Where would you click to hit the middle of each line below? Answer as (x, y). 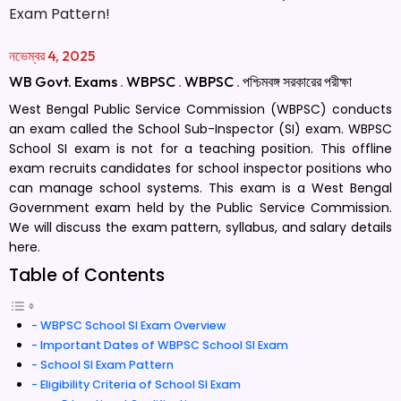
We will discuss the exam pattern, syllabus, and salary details (200, 227)
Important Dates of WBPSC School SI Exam (164, 345)
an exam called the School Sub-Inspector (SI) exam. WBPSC (200, 129)
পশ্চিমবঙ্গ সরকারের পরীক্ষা (297, 81)
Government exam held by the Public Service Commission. (200, 208)
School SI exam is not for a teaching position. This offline (200, 149)
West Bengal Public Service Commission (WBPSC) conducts (200, 109)
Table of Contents (87, 275)
